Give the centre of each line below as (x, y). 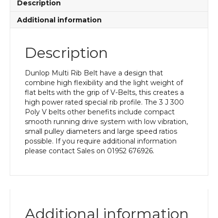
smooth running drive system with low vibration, (106, 122)
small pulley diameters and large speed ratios (101, 131)
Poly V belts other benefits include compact (100, 112)
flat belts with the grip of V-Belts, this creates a (104, 92)
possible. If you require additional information (101, 141)
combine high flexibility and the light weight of (104, 83)
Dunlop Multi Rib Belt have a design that (94, 73)
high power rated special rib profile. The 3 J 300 (104, 102)
